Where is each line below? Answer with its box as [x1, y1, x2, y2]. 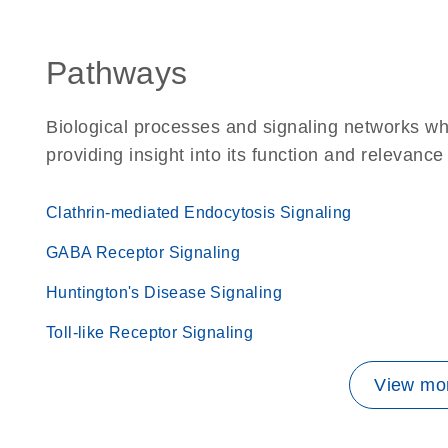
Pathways [46, 55, 187, 91]
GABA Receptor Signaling [46, 244, 241, 261]
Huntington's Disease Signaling [46, 284, 282, 301]
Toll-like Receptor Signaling [46, 324, 254, 341]
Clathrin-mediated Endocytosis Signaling [46, 204, 352, 221]
